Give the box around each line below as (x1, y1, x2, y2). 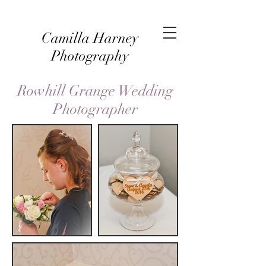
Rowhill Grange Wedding (17, 81, 173, 100)
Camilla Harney (41, 29, 138, 47)
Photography (50, 47, 129, 65)
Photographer (52, 100, 138, 118)
